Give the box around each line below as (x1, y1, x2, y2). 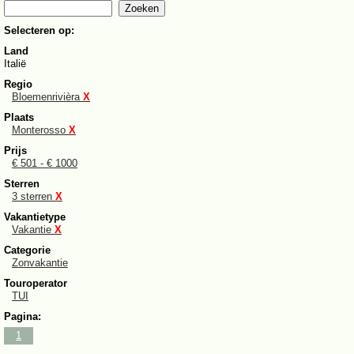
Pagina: (4, 311, 41, 323)
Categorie (4, 244, 51, 257)
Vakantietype (4, 211, 66, 224)
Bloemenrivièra (12, 91, 83, 104)
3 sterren (12, 190, 55, 203)
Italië (4, 58, 26, 70)
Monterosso (12, 124, 69, 137)
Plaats (4, 111, 34, 124)
